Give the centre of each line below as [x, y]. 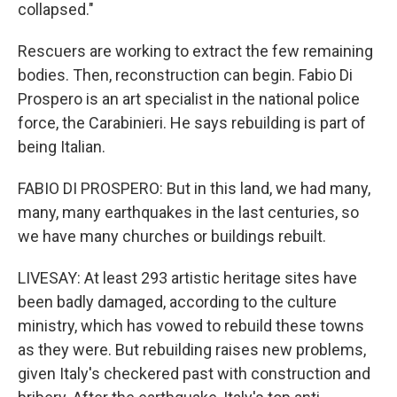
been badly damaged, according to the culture [177, 302]
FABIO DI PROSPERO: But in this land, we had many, [194, 188]
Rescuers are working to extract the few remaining [195, 51]
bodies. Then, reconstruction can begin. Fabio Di [185, 75]
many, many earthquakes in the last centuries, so [188, 212]
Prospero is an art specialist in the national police [189, 99]
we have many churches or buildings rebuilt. [172, 236]
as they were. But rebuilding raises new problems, [192, 350]
